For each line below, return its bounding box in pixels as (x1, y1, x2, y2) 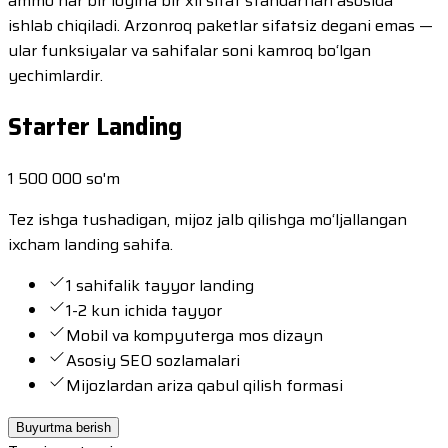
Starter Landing (8, 107, 182, 146)
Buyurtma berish (16, 419, 111, 435)
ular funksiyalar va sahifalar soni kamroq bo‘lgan (8, 37, 371, 63)
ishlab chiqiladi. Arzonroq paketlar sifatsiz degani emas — (8, 12, 433, 38)
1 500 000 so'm (8, 165, 120, 191)
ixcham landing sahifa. (8, 231, 173, 257)
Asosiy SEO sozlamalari (66, 347, 240, 373)
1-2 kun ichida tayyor (66, 297, 222, 323)
